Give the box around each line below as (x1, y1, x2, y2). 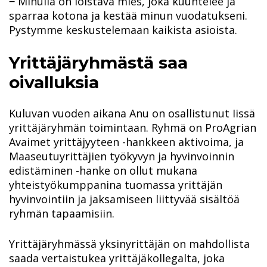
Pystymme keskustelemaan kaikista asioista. (9, 22, 237, 37)
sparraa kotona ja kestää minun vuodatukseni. (9, 8, 247, 23)
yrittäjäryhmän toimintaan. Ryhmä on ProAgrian (9, 120, 256, 135)
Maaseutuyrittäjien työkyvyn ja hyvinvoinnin (9, 149, 234, 164)
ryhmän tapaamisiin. (9, 206, 114, 221)
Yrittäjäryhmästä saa (9, 52, 188, 73)
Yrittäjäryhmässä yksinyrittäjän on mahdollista (9, 237, 250, 252)
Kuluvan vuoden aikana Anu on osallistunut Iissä (9, 106, 255, 121)
